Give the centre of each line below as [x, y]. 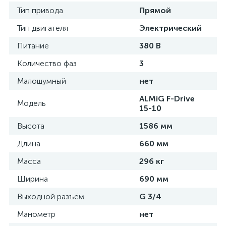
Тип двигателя [43, 28]
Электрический [171, 28]
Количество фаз [47, 63]
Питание [33, 46]
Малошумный [42, 81]
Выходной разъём [51, 196]
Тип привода [40, 10]
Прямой [155, 10]
